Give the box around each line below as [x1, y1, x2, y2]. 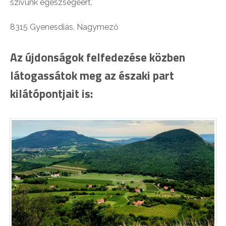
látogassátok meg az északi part [10, 66, 174, 84]
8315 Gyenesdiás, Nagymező [10, 22, 119, 32]
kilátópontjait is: [10, 84, 93, 102]
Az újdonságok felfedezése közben [10, 48, 185, 66]
